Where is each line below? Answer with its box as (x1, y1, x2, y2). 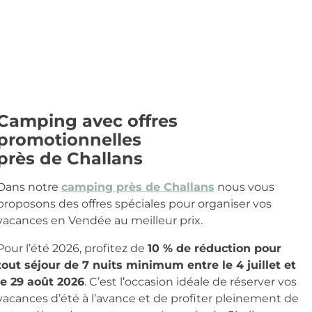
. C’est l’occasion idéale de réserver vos (84, 274, 297, 288)
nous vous (214, 180, 274, 194)
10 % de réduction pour (147, 241, 281, 255)
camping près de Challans (61, 180, 214, 194)
